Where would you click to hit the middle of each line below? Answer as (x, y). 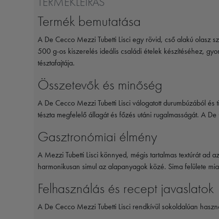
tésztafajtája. (56, 63)
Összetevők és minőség (100, 85)
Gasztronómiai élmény (97, 136)
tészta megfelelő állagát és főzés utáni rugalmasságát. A (123, 114)
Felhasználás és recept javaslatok (126, 188)
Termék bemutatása (89, 21)
